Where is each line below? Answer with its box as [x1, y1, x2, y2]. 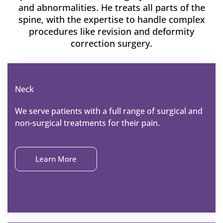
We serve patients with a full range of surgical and [15, 106, 203, 117]
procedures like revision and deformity [29, 25, 194, 38]
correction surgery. [71, 37, 152, 50]
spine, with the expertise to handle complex [18, 13, 205, 26]
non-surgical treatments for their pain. [15, 117, 160, 129]
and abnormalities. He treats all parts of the [18, 1, 205, 14]
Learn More [35, 154, 77, 164]
